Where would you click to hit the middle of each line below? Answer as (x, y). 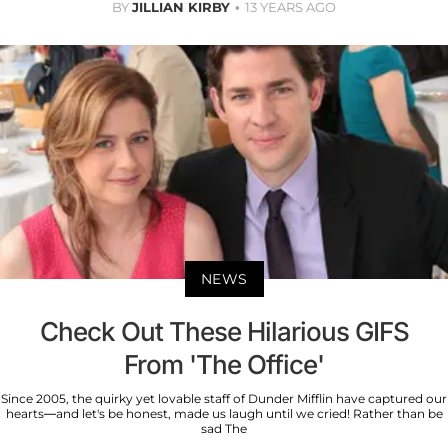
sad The (224, 429)
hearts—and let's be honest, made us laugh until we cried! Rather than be (224, 414)
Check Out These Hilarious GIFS (224, 332)
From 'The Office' (224, 365)
